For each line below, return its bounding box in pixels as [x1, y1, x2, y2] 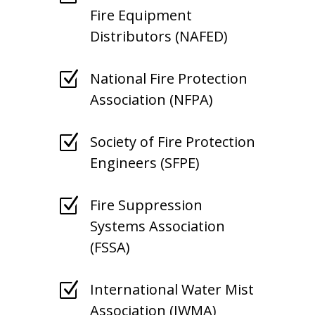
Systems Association [89, 216, 225, 236]
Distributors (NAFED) [89, 26, 228, 46]
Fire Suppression [89, 195, 202, 214]
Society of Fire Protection [89, 131, 255, 151]
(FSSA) [89, 237, 130, 257]
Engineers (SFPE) [89, 153, 200, 172]
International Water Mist [89, 279, 254, 299]
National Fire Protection [89, 68, 247, 88]
